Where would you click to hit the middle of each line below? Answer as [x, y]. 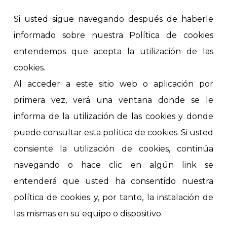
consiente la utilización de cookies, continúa [113, 149]
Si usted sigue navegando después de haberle [113, 19]
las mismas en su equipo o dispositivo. [88, 214]
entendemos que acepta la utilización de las [113, 52]
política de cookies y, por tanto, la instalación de [113, 198]
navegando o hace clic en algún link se [113, 165]
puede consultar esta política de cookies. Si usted [113, 133]
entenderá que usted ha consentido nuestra [113, 181]
